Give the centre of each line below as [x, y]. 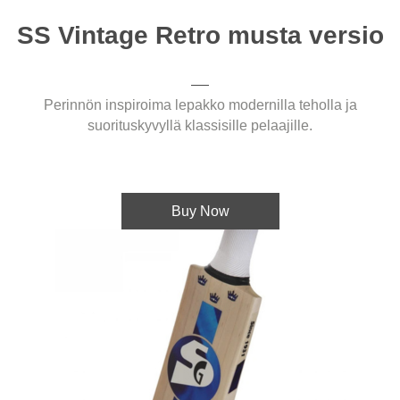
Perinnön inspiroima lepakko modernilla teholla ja [200, 104]
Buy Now [200, 211]
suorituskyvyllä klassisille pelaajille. [200, 125]
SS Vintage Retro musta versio [200, 35]
